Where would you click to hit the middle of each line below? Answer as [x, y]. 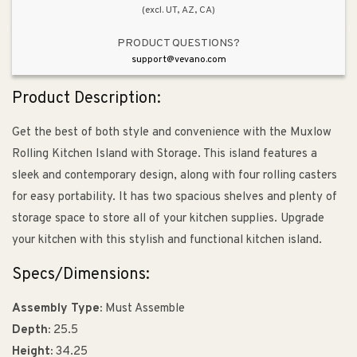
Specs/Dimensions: [81, 275]
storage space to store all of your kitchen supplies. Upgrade [168, 219]
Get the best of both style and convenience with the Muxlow [172, 133]
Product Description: [86, 98]
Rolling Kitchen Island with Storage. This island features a [165, 155]
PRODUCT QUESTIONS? [178, 43]
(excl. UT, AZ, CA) [178, 10]
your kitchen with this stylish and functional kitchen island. [167, 241]
